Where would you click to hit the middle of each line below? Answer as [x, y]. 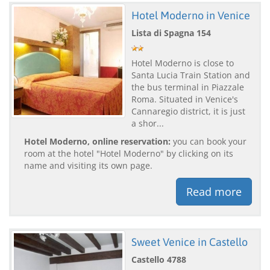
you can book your [209, 141]
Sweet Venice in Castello [190, 242]
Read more [214, 191]
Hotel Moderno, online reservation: [97, 141]
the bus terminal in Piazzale [188, 87]
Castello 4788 [159, 259]
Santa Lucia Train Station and [191, 75]
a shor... [148, 123]
